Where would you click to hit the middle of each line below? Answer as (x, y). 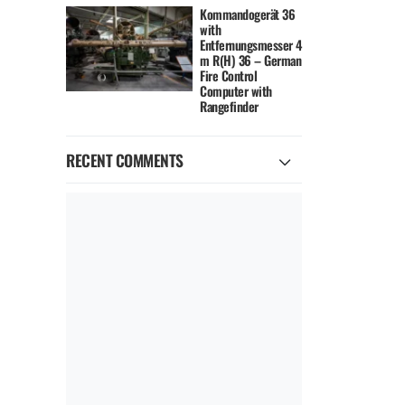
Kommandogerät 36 (248, 14)
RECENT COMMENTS (125, 160)
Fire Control (229, 76)
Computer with (236, 91)
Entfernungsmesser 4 (251, 45)
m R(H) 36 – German (251, 61)
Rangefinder (229, 107)
